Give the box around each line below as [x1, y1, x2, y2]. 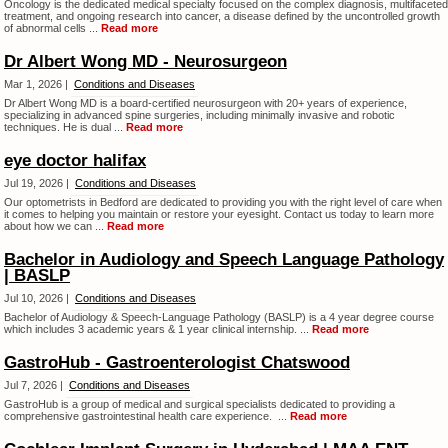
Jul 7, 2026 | [4, 379, 66, 391]
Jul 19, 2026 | [4, 177, 72, 189]
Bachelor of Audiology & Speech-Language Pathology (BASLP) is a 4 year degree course [4, 311, 434, 323]
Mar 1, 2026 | [4, 78, 71, 90]
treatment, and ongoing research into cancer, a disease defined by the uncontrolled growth [4, 10, 440, 22]
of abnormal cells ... [4, 22, 101, 34]
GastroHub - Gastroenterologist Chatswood [4, 353, 350, 372]
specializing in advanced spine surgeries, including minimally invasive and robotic [4, 109, 395, 121]
